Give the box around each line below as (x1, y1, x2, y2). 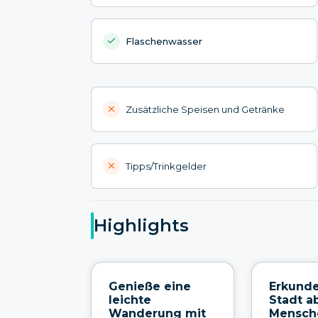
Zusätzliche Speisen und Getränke (126, 103, 285, 115)
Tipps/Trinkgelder (126, 160, 207, 172)
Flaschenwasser (126, 35, 202, 47)
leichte (109, 292, 151, 307)
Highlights (94, 215, 189, 236)
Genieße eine (109, 279, 191, 293)
